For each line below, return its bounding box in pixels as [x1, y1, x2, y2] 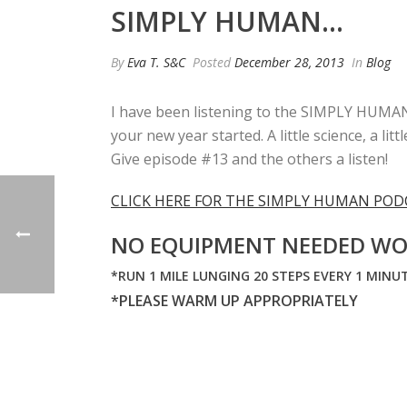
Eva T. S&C [127, 54, 185, 71]
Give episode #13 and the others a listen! [111, 149, 388, 169]
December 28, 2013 [234, 54, 344, 71]
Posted [189, 54, 234, 71]
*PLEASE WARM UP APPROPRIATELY [111, 291, 358, 311]
